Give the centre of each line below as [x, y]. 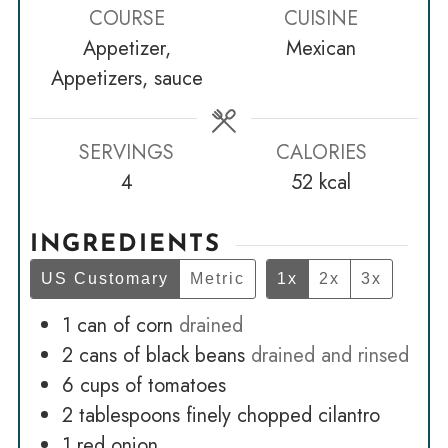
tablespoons [129, 416]
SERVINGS [127, 152]
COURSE [126, 18]
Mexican [321, 48]
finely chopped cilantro [282, 416]
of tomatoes [175, 386]
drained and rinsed [329, 356]
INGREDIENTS [125, 245]
